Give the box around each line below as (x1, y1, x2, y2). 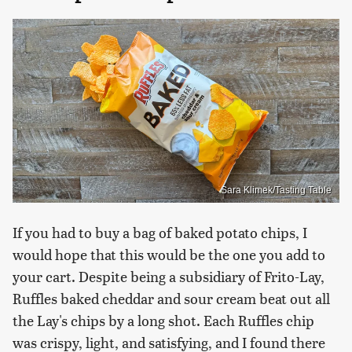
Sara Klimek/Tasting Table (221, 184, 332, 196)
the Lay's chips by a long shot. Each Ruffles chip (13, 310, 314, 330)
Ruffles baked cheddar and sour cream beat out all (13, 288, 330, 308)
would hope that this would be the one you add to (13, 244, 325, 264)
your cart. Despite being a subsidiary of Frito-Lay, (13, 266, 324, 286)
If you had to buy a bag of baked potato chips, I (13, 222, 307, 242)
